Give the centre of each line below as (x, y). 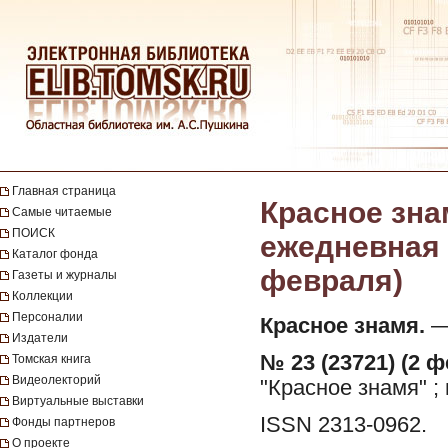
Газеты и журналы (64, 275)
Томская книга (51, 359)
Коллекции (42, 296)
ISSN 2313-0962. (343, 425)
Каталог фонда (55, 254)
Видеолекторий (56, 380)
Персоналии (47, 317)
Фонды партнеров (63, 422)
